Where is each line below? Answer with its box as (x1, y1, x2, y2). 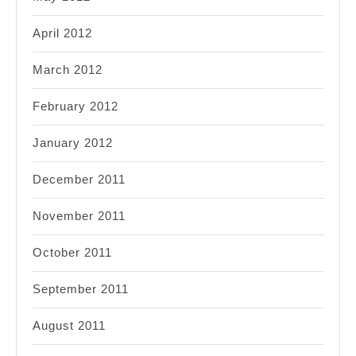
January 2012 (33, 136, 113, 150)
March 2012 (33, 63, 103, 77)
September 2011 (33, 282, 129, 296)
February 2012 (33, 99, 118, 114)
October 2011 (33, 246, 112, 260)
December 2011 (33, 172, 126, 187)
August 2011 (33, 319, 106, 333)
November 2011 (33, 209, 126, 223)
